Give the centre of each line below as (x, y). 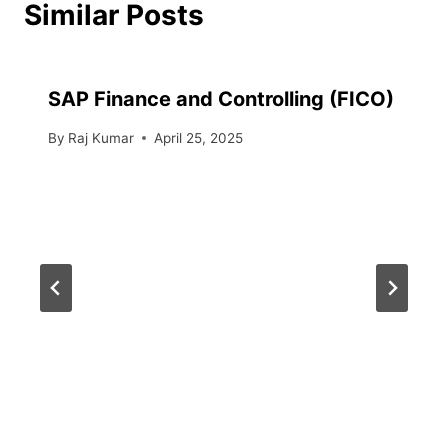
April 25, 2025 (199, 137)
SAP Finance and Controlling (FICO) (221, 99)
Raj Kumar (101, 137)
